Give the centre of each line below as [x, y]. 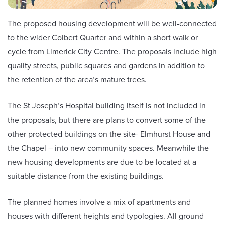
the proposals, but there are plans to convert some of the [107, 120]
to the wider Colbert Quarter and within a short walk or [103, 37]
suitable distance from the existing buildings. [86, 176]
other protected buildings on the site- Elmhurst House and [109, 134]
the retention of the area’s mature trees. [77, 79]
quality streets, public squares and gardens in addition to [106, 65]
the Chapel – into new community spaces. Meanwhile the [108, 148]
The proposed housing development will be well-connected [112, 23]
